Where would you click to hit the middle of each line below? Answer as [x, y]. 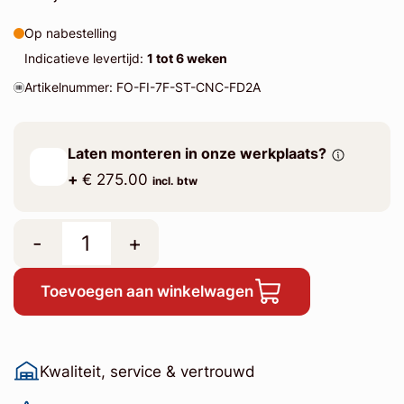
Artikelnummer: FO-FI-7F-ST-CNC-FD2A [142, 87]
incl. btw [174, 181]
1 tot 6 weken [187, 58]
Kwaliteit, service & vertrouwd [147, 372]
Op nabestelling [70, 32]
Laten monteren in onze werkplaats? [197, 154]
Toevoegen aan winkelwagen [147, 291]
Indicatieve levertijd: [85, 58]
